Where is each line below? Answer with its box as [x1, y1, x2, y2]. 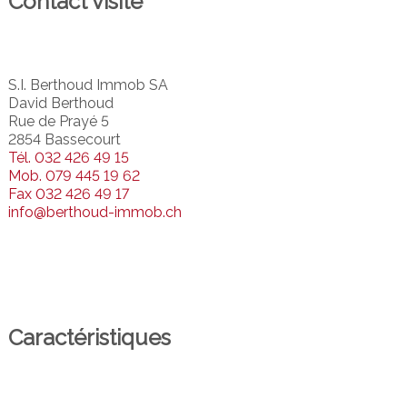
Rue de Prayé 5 [7, 112, 109, 130]
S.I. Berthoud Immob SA [7, 75, 168, 94]
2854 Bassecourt [7, 130, 121, 148]
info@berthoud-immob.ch [7, 203, 182, 221]
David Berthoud [7, 94, 114, 112]
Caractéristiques [7, 323, 171, 351]
